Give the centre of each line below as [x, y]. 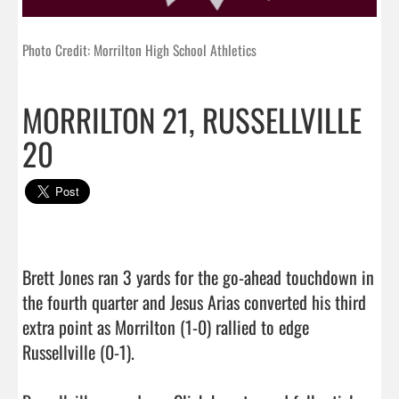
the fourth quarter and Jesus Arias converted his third [194, 301]
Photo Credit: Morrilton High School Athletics [139, 49]
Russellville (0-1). [78, 351]
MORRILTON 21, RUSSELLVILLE [192, 119]
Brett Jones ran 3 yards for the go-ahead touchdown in [198, 277]
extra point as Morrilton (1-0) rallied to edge [166, 326]
